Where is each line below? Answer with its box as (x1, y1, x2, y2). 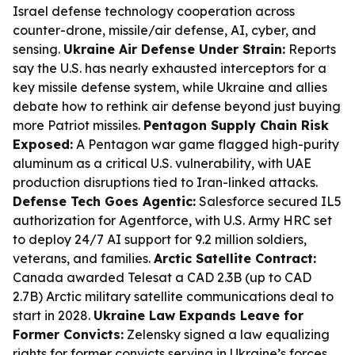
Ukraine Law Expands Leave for (94, 307, 303, 323)
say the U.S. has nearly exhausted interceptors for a (13, 60, 326, 76)
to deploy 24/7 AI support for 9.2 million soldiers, (13, 231, 307, 247)
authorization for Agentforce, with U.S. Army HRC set (13, 212, 332, 228)
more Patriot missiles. (13, 117, 143, 133)
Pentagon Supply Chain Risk (143, 117, 329, 133)
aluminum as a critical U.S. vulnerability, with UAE (13, 155, 311, 171)
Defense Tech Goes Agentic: (13, 193, 196, 209)
